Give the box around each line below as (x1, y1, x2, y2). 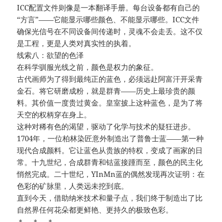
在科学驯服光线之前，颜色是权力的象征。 (17, 62, 159, 72)
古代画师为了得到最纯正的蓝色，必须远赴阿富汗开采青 (17, 74, 203, 84)
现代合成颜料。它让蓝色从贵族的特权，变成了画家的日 (17, 145, 203, 156)
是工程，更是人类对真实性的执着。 (17, 38, 136, 49)
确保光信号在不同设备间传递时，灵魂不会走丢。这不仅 (17, 26, 203, 37)
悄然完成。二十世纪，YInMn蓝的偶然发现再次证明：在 (17, 169, 205, 179)
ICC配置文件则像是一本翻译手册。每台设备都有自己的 (17, 2, 200, 13)
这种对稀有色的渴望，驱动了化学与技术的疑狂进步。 (17, 121, 196, 132)
